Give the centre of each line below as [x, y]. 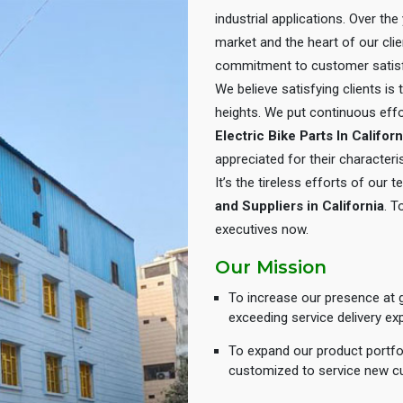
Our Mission [271, 267]
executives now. [262, 229]
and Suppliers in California [300, 206]
